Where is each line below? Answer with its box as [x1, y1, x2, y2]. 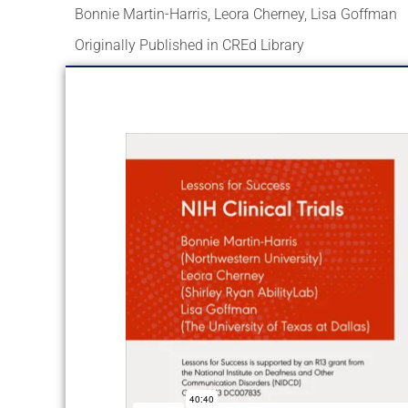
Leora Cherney [214, 5, 304, 24]
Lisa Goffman [311, 5, 397, 24]
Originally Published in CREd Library [75, 36, 304, 55]
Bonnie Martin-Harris [75, 5, 208, 24]
